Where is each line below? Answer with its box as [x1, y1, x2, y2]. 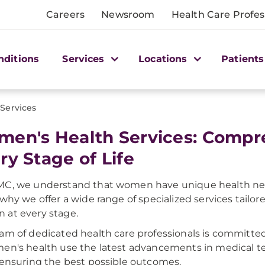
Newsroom [101, 9, 155, 20]
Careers [46, 9, 85, 20]
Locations [138, 53, 190, 64]
